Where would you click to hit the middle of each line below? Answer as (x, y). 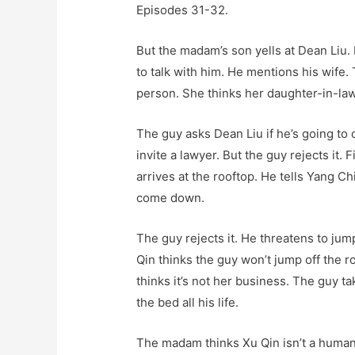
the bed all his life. (188, 303)
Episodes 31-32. (183, 10)
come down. (171, 198)
